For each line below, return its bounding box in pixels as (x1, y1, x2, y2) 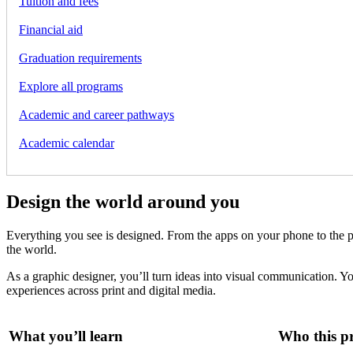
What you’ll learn (9, 327, 123, 344)
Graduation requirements (19, 51, 142, 65)
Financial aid (19, 23, 83, 37)
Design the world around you (6, 191, 240, 213)
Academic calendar (19, 136, 114, 150)
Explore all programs (19, 80, 123, 94)
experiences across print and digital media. (6, 284, 216, 298)
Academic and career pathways (19, 108, 174, 122)
